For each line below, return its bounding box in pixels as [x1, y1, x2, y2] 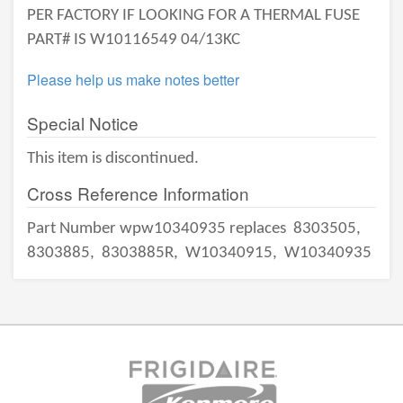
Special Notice [27, 111, 139, 135]
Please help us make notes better [27, 69, 239, 90]
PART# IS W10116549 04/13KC [27, 31, 240, 49]
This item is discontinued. [27, 150, 199, 167]
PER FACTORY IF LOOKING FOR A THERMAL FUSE [27, 7, 360, 24]
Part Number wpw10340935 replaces [27, 220, 290, 237]
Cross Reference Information [27, 181, 249, 205]
